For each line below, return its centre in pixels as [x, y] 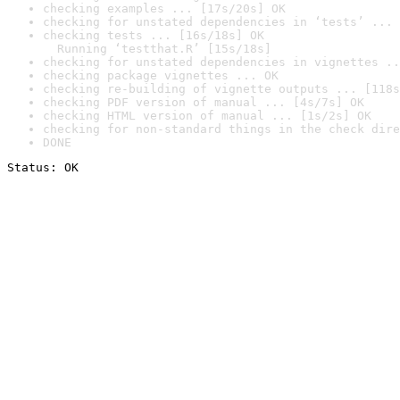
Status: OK [43, 167]
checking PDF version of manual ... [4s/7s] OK [204, 102]
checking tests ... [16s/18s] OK [154, 35]
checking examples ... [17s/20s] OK [164, 8]
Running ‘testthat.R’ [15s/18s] [157, 49]
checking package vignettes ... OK [161, 75]
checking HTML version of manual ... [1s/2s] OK [207, 116]
